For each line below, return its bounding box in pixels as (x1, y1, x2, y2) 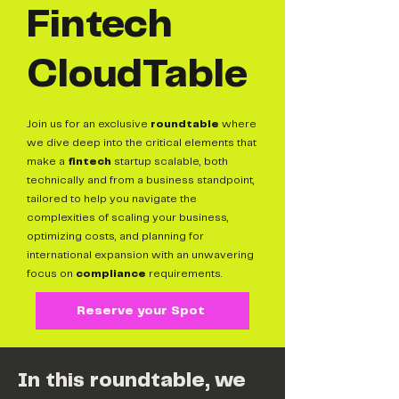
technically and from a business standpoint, (27, 175, 255, 185)
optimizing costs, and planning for (27, 232, 204, 241)
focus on (27, 269, 76, 279)
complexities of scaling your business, (27, 213, 229, 223)
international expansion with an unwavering (27, 250, 254, 260)
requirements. (146, 269, 222, 279)
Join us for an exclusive (27, 119, 151, 129)
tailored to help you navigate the (27, 194, 197, 204)
